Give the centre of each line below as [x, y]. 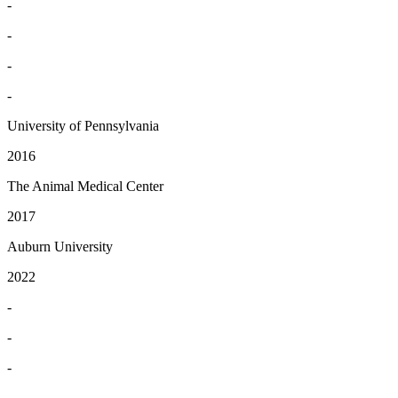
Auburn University [60, 246]
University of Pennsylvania [83, 125]
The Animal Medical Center [85, 186]
